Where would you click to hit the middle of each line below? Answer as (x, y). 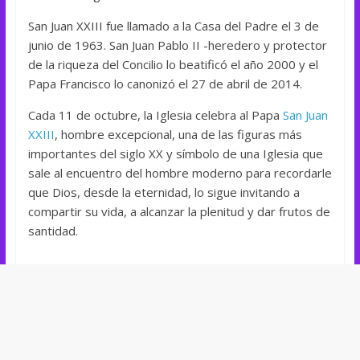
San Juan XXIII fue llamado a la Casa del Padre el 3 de (173, 25)
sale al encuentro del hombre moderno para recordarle (180, 172)
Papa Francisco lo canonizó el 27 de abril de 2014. (165, 83)
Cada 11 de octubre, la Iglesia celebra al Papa (155, 115)
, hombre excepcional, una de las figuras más (178, 134)
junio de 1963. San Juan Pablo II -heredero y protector (177, 45)
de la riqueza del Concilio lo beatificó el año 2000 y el (173, 64)
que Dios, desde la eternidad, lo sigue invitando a (164, 192)
